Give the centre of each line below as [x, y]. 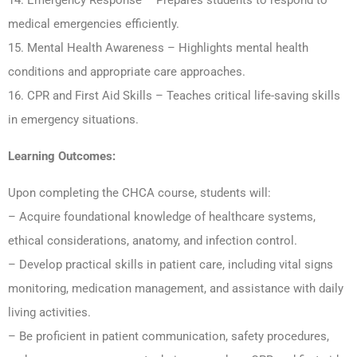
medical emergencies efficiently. [94, 24]
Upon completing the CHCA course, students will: [139, 193]
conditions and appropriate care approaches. [127, 72]
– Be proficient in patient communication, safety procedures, [169, 337]
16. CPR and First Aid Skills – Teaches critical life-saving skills [174, 96]
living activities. [49, 313]
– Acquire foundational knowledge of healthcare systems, [162, 217]
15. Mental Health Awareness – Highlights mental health [158, 48]
